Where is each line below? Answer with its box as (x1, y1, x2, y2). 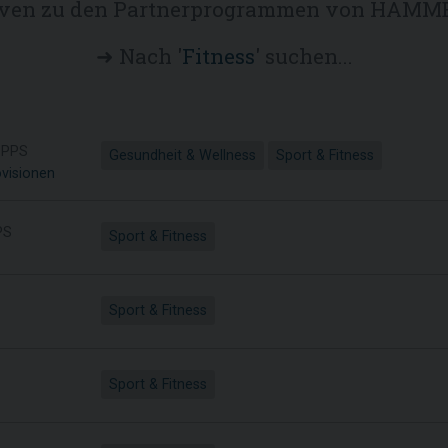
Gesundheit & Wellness (109, 147, 256, 164)
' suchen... (254, 42, 353, 70)
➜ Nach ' (95, 42, 182, 70)
